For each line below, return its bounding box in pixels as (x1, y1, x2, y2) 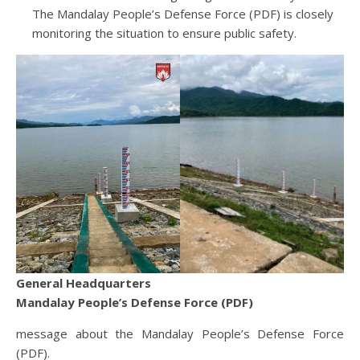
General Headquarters (16, 274, 151, 291)
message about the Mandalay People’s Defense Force (16, 325, 344, 342)
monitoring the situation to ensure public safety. (32, 25, 297, 41)
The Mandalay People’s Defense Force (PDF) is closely (32, 6, 333, 22)
